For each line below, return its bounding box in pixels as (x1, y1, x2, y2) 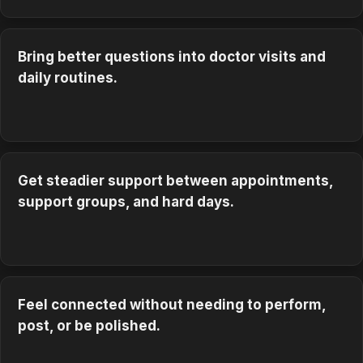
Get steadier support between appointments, (18, 173, 335, 189)
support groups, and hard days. (18, 194, 235, 210)
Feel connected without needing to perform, (18, 296, 327, 313)
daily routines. (18, 70, 118, 87)
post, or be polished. (18, 317, 161, 334)
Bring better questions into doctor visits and (18, 49, 327, 66)
